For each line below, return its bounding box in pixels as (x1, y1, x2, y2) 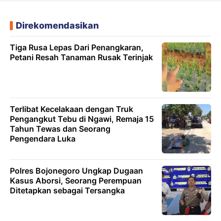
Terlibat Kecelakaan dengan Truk (10, 104, 133, 114)
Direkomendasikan (16, 20, 99, 31)
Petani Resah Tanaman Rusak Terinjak (10, 52, 153, 62)
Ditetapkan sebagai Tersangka (10, 185, 125, 195)
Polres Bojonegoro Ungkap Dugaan (10, 166, 143, 176)
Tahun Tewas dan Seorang (10, 124, 110, 134)
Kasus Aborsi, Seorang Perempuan (10, 176, 142, 185)
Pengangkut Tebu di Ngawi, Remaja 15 (10, 114, 154, 124)
